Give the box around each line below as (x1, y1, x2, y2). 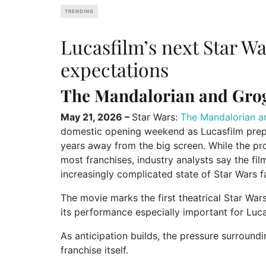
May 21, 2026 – (61, 110, 132, 123)
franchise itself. (61, 243, 128, 256)
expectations (61, 56, 169, 82)
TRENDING (65, 8, 94, 14)
